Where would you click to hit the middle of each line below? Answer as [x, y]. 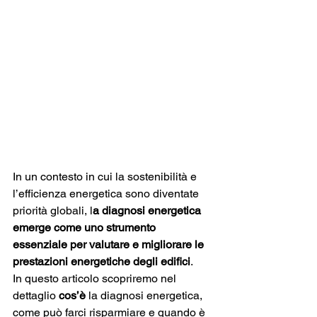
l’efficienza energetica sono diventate [107, 194]
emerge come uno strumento [86, 227]
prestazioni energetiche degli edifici [102, 261]
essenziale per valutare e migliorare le [110, 244]
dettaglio [36, 295]
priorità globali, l [53, 211]
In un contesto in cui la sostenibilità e [106, 177]
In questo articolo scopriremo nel [96, 278]
